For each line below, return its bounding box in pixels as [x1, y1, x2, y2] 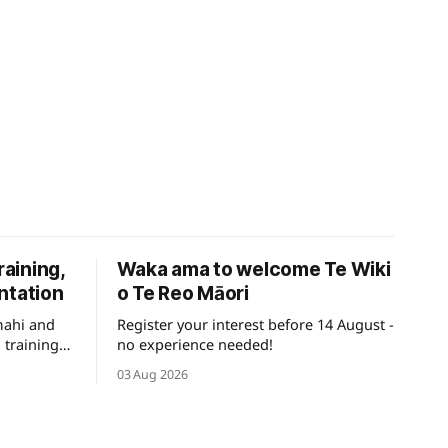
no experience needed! [116, 334, 273, 354]
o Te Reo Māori [116, 282, 249, 305]
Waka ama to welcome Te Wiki [116, 258, 391, 281]
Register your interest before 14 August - [116, 314, 394, 334]
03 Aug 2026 [116, 366, 189, 383]
